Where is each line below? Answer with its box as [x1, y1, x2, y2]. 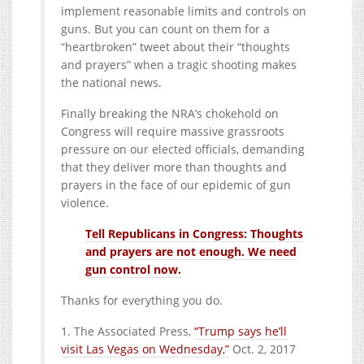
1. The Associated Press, [61, 323, 194, 340]
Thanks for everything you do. [61, 292, 223, 309]
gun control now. [85, 262, 181, 278]
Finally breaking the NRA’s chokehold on [61, 106, 279, 122]
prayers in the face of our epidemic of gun [61, 177, 291, 193]
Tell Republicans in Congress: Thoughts [85, 226, 303, 242]
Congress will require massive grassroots [61, 123, 284, 140]
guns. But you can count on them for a [61, 21, 270, 37]
